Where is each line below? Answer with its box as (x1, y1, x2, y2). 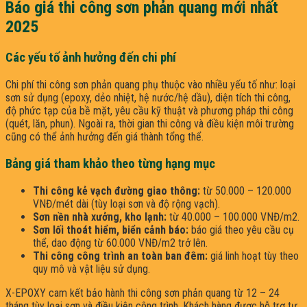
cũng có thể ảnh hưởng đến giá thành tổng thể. (5, 130, 204, 144)
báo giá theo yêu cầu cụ (188, 223, 294, 236)
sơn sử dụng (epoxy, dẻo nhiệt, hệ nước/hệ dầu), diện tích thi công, (5, 91, 291, 105)
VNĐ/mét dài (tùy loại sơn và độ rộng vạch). (33, 197, 220, 210)
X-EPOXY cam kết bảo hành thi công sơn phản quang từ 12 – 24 (5, 286, 280, 299)
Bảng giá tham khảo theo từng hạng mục (5, 156, 215, 171)
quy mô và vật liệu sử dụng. (33, 262, 150, 275)
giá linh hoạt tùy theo (208, 249, 299, 262)
